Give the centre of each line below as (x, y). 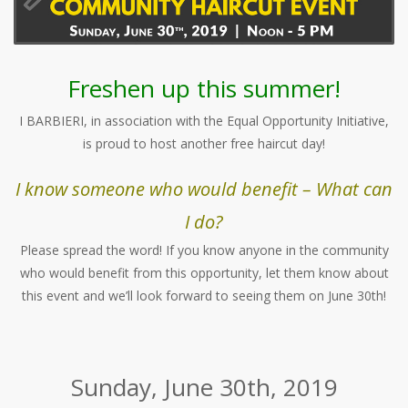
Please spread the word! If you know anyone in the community (204, 250)
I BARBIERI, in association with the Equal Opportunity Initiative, (204, 121)
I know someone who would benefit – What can (204, 189)
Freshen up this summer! (204, 89)
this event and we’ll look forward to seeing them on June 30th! (204, 296)
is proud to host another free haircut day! (204, 144)
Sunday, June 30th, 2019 (204, 388)
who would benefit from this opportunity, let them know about (204, 273)
